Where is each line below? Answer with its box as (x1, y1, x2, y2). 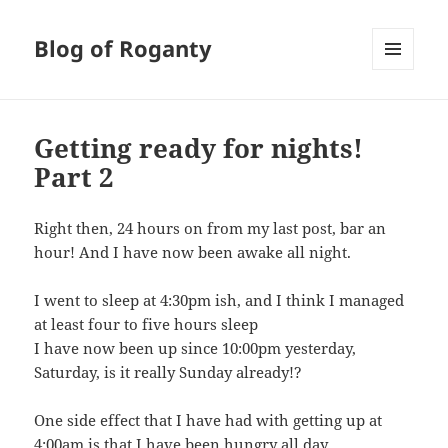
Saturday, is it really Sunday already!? (34, 362, 303, 383)
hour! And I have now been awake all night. (34, 242, 352, 263)
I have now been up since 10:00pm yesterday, (34, 338, 357, 359)
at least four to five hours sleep (34, 314, 259, 335)
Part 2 (34, 159, 115, 196)
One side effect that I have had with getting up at (34, 410, 383, 431)
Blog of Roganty (34, 33, 213, 64)
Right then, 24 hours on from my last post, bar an (34, 218, 387, 239)
